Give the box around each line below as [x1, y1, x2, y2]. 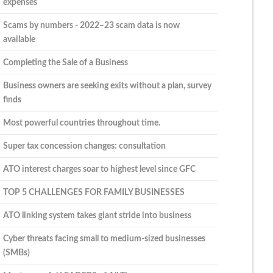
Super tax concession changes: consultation [2, 141, 166, 151]
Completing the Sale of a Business [2, 58, 128, 68]
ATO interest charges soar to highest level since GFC [2, 165, 196, 174]
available [2, 35, 35, 44]
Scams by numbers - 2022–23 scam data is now [2, 21, 180, 30]
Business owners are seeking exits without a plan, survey [2, 81, 211, 91]
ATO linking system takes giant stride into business [2, 211, 191, 221]
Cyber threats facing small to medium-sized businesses [2, 234, 205, 244]
